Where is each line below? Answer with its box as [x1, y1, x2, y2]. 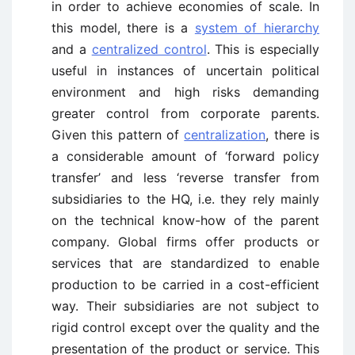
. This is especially [206, 41, 320, 57]
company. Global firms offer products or [52, 234, 319, 250]
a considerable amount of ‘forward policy [52, 148, 319, 164]
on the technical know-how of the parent [52, 212, 319, 228]
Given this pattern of [52, 127, 185, 143]
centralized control [91, 41, 207, 57]
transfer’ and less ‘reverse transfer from [52, 170, 319, 185]
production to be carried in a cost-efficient [52, 277, 319, 292]
